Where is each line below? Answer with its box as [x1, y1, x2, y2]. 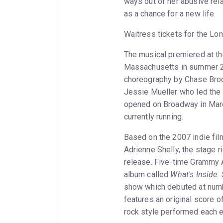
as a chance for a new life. [123, 8, 216, 18]
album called [123, 169, 171, 179]
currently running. [123, 111, 186, 121]
